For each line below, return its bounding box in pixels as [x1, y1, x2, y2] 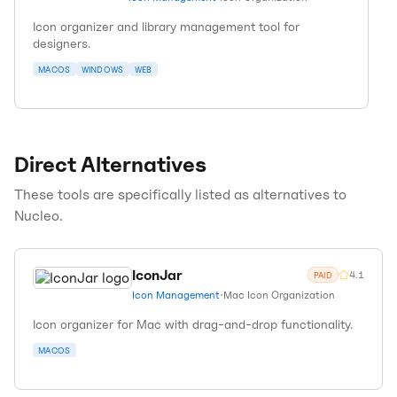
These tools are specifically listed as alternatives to [14, 186, 346, 203]
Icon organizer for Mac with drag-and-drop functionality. [33, 316, 353, 331]
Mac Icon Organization [223, 288, 335, 301]
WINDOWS [81, 64, 124, 74]
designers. [33, 35, 90, 51]
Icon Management [132, 288, 220, 301]
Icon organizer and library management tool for [33, 19, 300, 34]
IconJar [132, 267, 183, 284]
